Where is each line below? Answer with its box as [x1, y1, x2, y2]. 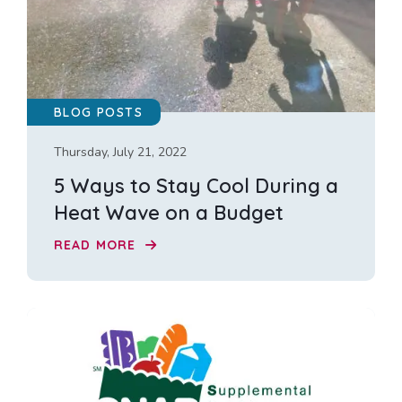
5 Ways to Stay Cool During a [54, 172, 338, 198]
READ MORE [54, 237, 141, 254]
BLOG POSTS [54, 103, 143, 120]
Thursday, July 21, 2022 [54, 143, 187, 161]
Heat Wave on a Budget [54, 199, 284, 225]
